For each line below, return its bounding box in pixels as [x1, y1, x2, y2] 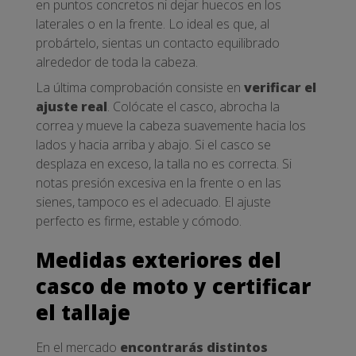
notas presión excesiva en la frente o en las [36, 174, 281, 192]
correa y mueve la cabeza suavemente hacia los [36, 117, 306, 135]
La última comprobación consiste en [36, 79, 244, 97]
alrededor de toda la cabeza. [36, 53, 198, 72]
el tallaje [36, 298, 130, 327]
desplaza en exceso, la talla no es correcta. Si [36, 155, 292, 173]
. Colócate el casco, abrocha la [107, 98, 280, 116]
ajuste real [36, 98, 107, 116]
